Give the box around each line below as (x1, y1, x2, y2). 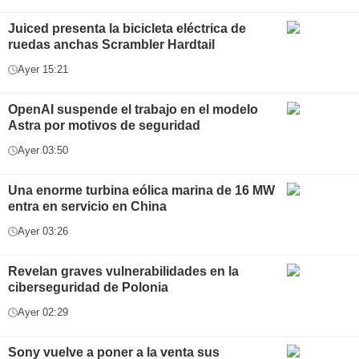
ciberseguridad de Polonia (8, 280, 168, 294)
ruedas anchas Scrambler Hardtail (8, 38, 215, 51)
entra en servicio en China (8, 200, 167, 213)
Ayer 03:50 (18, 144, 68, 156)
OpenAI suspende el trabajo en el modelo (8, 103, 258, 116)
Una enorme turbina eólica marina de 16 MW (8, 184, 275, 197)
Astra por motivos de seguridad (8, 119, 200, 132)
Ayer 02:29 (18, 306, 68, 318)
